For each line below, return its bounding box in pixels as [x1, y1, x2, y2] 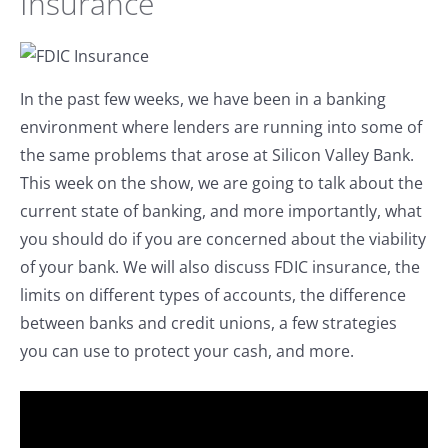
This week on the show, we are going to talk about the [20, 172, 423, 194]
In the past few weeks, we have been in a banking [20, 88, 386, 110]
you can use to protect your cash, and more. [20, 340, 354, 362]
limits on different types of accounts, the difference [20, 284, 406, 306]
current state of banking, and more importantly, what [20, 200, 422, 222]
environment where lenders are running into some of [20, 116, 422, 138]
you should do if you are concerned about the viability [20, 228, 426, 250]
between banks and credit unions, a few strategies [20, 312, 397, 334]
